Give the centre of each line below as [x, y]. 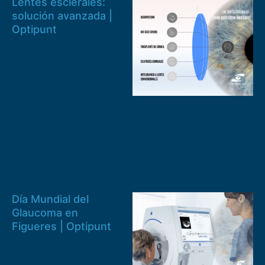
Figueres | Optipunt [62, 227]
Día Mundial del [50, 199]
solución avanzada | [62, 15]
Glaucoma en [45, 213]
